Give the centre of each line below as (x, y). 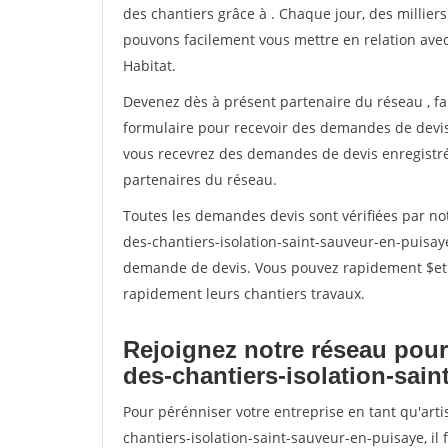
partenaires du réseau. (200, 179)
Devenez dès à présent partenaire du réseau (275, 101)
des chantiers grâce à (197, 13)
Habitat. (149, 65)
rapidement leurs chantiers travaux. (244, 293)
